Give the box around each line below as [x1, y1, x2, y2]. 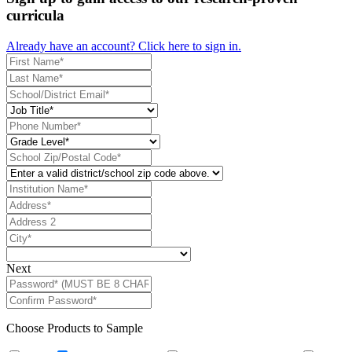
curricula [6, 6, 64, 24]
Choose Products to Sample [6, 321, 143, 335]
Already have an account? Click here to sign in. [6, 38, 241, 53]
